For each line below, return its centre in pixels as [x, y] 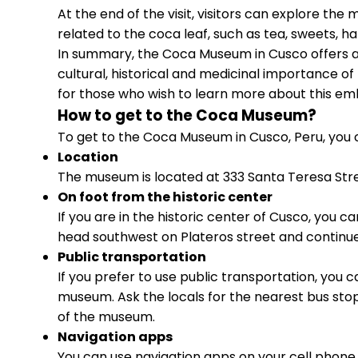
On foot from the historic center [165, 197]
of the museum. [106, 317]
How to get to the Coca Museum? [187, 115]
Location [88, 157]
